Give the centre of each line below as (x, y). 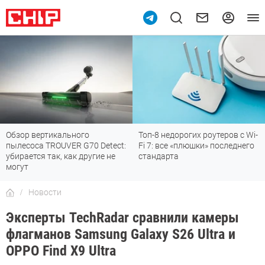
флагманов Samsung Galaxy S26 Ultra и (121, 235)
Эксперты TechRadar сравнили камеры (122, 218)
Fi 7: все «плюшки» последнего (196, 146)
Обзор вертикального (48, 135)
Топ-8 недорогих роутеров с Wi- (198, 135)
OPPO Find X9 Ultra (61, 251)
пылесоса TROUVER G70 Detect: (66, 146)
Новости (45, 193)
